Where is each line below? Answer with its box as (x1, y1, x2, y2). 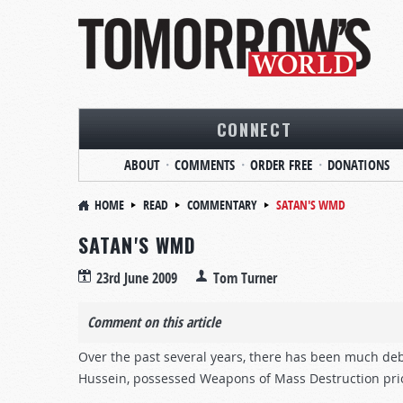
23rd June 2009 (96, 268, 177, 288)
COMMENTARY (187, 196, 257, 213)
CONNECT (216, 116, 292, 141)
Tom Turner (213, 268, 277, 288)
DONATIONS (327, 156, 390, 175)
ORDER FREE (249, 156, 312, 175)
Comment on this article (87, 312, 220, 332)
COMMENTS (174, 156, 235, 175)
